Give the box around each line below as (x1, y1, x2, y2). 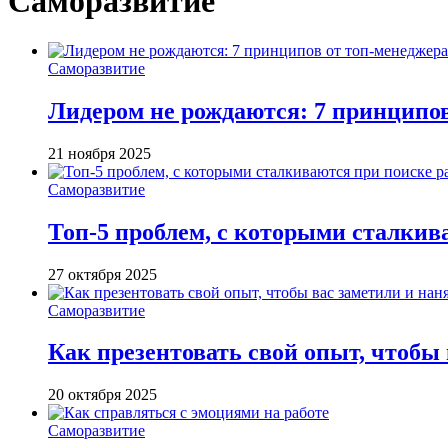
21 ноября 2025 (48, 144, 151, 162)
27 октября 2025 (48, 265, 157, 283)
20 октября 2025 (48, 386, 157, 404)
